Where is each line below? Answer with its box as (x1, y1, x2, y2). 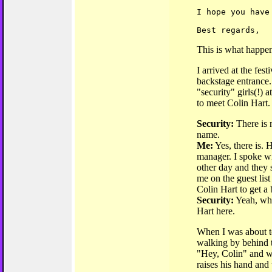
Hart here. (197, 206, 235, 216)
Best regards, (197, 25, 260, 35)
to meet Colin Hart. (197, 98, 270, 108)
